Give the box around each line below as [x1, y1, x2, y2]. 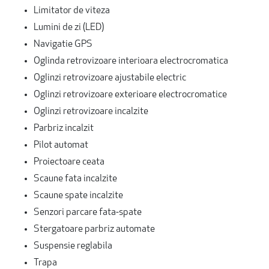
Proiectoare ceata [34, 157, 104, 167]
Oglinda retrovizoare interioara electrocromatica [34, 56, 228, 66]
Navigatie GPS [34, 39, 92, 49]
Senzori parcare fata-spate [34, 207, 142, 217]
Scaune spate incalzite [34, 190, 123, 201]
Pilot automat [34, 140, 88, 150]
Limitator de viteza [34, 5, 110, 16]
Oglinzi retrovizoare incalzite [34, 106, 148, 116]
